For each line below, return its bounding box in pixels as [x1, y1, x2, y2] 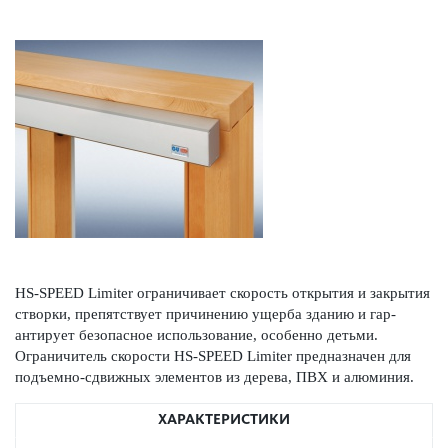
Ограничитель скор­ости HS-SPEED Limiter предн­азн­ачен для [15, 348, 411, 364]
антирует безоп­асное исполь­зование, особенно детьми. [15, 327, 378, 343]
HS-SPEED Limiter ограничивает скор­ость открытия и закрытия [15, 285, 430, 301]
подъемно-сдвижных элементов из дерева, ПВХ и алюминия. [15, 369, 414, 385]
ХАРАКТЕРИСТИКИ [158, 410, 290, 428]
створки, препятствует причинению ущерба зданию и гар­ [15, 306, 396, 322]
